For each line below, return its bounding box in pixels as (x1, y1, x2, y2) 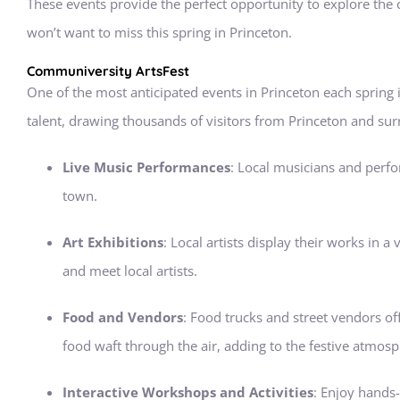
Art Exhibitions (62, 233, 163, 251)
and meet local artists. (62, 262, 197, 279)
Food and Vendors (62, 308, 183, 326)
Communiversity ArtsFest (27, 62, 189, 79)
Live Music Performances (62, 158, 230, 176)
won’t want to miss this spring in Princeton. (27, 23, 292, 41)
